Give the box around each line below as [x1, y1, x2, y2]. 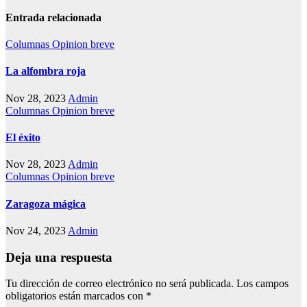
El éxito [5, 132, 40, 144]
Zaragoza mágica [5, 197, 86, 210]
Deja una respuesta [5, 249, 112, 265]
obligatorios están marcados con [5, 290, 146, 302]
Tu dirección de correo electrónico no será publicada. [5, 278, 234, 290]
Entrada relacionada [5, 11, 101, 23]
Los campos [236, 278, 288, 290]
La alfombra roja [5, 65, 86, 77]
